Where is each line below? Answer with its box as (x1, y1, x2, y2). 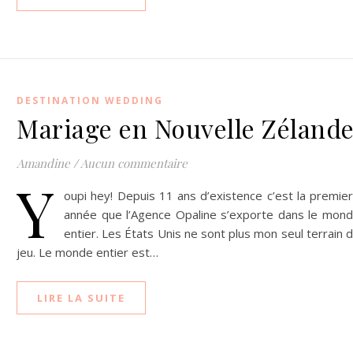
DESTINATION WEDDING (17, 94, 163, 107)
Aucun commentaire (80, 155, 188, 171)
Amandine (17, 155, 70, 171)
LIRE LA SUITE (37, 291, 125, 305)
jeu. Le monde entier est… (17, 244, 158, 260)
